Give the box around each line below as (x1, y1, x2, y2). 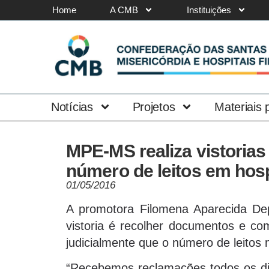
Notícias (51, 100, 93, 113)
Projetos (132, 100, 175, 113)
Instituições (187, 5, 231, 15)
